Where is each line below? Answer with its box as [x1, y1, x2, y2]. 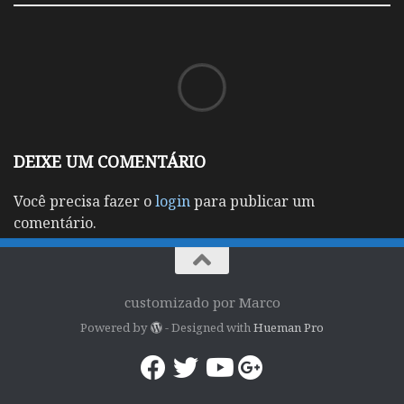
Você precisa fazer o [14, 190, 155, 211]
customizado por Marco [124, 292, 280, 311]
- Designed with [161, 319, 253, 336]
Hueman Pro [252, 319, 324, 336]
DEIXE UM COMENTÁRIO [14, 150, 206, 172]
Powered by [80, 319, 151, 336]
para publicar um [190, 190, 315, 211]
